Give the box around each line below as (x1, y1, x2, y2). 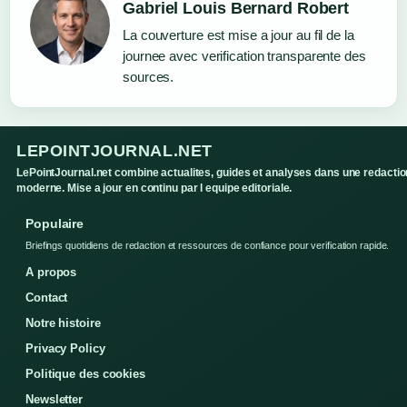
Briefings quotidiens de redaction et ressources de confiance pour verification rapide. (25, 240, 390, 252)
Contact (25, 291, 68, 305)
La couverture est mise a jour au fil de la (123, 27, 354, 44)
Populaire (25, 216, 84, 232)
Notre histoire (25, 316, 101, 331)
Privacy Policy (25, 342, 105, 356)
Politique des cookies (25, 367, 145, 382)
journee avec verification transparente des (123, 48, 366, 65)
